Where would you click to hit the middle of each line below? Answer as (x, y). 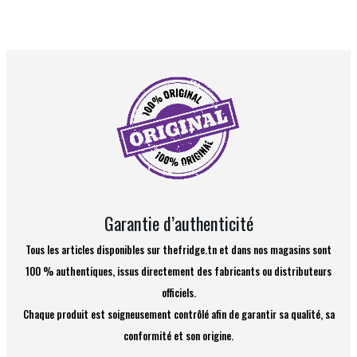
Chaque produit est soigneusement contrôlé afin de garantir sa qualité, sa (178, 314)
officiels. (178, 293)
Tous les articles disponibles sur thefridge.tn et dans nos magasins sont (178, 250)
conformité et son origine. (178, 336)
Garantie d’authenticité (178, 223)
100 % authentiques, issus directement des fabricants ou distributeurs (178, 271)
